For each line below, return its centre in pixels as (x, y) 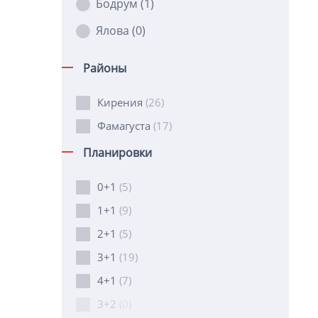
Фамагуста (125, 126)
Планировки (117, 153)
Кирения (121, 102)
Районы (105, 68)
